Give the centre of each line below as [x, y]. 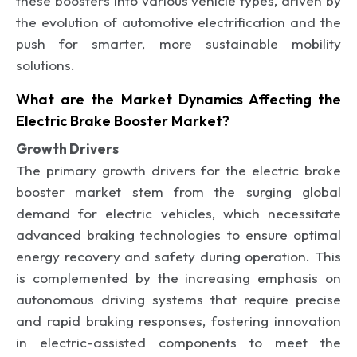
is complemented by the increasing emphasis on [178, 277]
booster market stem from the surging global [178, 191]
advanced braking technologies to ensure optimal [178, 234]
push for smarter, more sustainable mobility [178, 43]
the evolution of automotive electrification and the [178, 22]
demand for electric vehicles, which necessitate [178, 213]
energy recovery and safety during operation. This [178, 256]
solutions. [45, 65]
